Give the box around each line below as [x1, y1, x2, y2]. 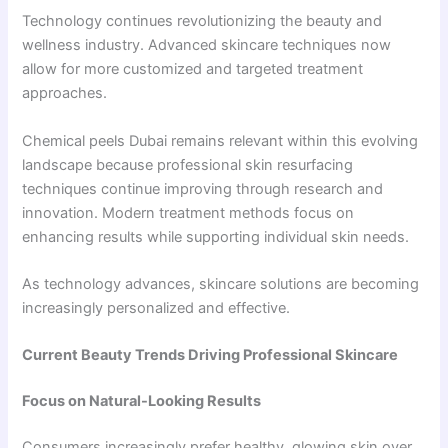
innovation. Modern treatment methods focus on [22, 203, 355, 222]
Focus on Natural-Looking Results [22, 392, 262, 411]
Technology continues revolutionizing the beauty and [22, 12, 383, 31]
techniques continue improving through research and [22, 179, 384, 198]
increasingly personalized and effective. [22, 299, 291, 318]
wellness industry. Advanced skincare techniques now [22, 36, 392, 55]
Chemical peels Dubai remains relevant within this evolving [22, 131, 419, 150]
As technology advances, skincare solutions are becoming [22, 275, 420, 294]
